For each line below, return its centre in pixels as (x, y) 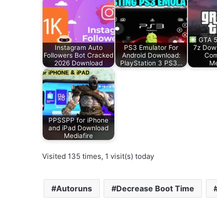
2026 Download (78, 63)
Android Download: (151, 55)
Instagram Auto (78, 47)
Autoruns (74, 189)
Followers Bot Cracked (78, 55)
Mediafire (78, 135)
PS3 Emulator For (151, 47)
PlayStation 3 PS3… (151, 63)
